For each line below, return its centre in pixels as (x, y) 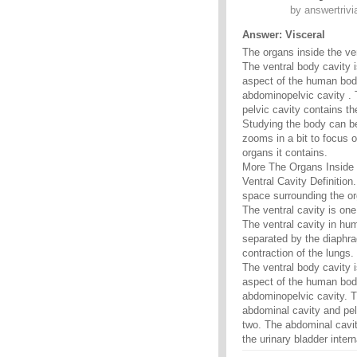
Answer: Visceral (284, 35)
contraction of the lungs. (298, 253)
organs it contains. (285, 153)
